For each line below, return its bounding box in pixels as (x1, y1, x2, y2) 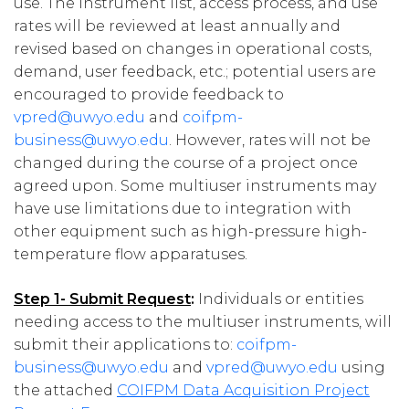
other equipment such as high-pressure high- (14, 223, 367, 241)
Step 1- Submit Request (14, 290, 191, 309)
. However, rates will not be (169, 131, 371, 150)
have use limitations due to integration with (14, 200, 351, 218)
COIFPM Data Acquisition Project (117, 382, 370, 400)
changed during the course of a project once (14, 154, 358, 173)
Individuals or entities (194, 290, 363, 309)
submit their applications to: (14, 336, 236, 354)
